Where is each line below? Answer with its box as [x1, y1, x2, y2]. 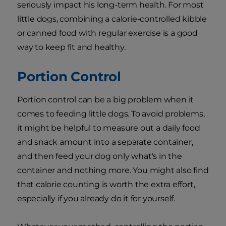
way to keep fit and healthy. [17, 42, 126, 52]
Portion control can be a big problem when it [17, 95, 194, 105]
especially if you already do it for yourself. [17, 194, 175, 204]
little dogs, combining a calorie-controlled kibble [17, 14, 207, 24]
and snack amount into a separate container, [17, 137, 193, 147]
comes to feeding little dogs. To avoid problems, [17, 109, 205, 119]
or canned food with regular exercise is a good [17, 28, 198, 38]
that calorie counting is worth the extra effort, [17, 180, 195, 190]
